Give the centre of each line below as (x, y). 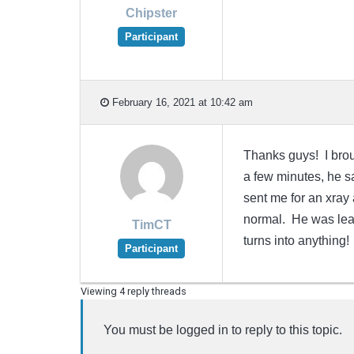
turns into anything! (296, 241)
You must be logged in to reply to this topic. (222, 330)
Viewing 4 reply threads (134, 291)
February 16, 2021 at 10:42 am (181, 102)
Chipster (151, 13)
